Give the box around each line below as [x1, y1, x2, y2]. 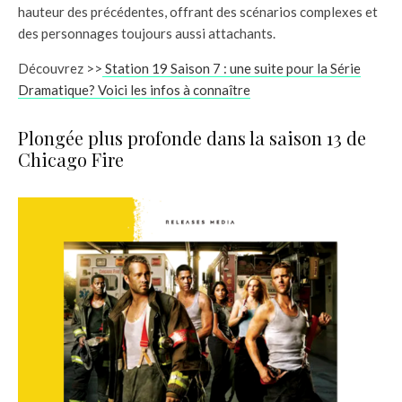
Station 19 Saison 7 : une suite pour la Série [102, 59, 361, 76]
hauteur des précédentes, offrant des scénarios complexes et [18, 3, 378, 20]
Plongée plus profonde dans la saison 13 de [18, 125, 366, 150]
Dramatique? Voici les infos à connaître [18, 81, 250, 98]
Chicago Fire [18, 146, 124, 171]
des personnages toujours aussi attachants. [18, 24, 275, 41]
